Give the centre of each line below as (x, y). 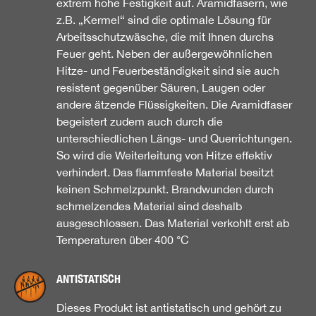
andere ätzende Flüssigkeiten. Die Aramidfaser (174, 104)
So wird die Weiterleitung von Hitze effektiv (164, 155)
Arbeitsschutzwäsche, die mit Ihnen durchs (165, 36)
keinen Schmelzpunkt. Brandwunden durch (165, 189)
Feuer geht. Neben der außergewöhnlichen (164, 53)
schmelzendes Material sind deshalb (149, 206)
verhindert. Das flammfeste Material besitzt (165, 172)
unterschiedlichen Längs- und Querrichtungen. (174, 138)
